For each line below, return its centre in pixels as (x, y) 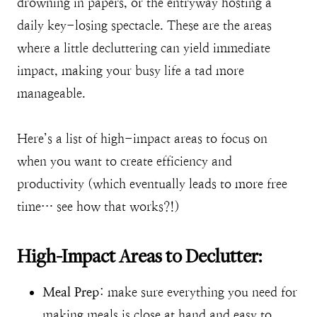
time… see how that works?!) (98, 207)
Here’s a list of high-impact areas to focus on (142, 139)
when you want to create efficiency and (125, 161)
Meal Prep (71, 292)
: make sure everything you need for (198, 292)
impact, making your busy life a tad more (131, 71)
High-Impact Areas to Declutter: (139, 256)
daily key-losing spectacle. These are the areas (144, 25)
